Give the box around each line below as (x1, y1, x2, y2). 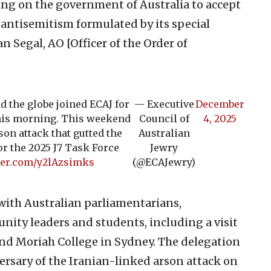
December (195, 97, 244, 110)
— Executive (134, 97, 194, 110)
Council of (139, 112, 189, 125)
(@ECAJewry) (132, 155, 195, 168)
